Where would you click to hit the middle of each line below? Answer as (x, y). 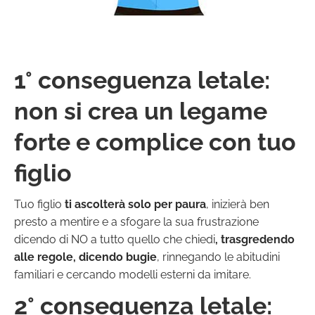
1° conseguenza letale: (142, 80)
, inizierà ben (238, 204)
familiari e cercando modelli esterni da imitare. (133, 274)
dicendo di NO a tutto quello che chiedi (115, 239)
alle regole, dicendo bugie (85, 257)
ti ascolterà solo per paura (135, 204)
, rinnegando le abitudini (218, 257)
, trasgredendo (255, 239)
